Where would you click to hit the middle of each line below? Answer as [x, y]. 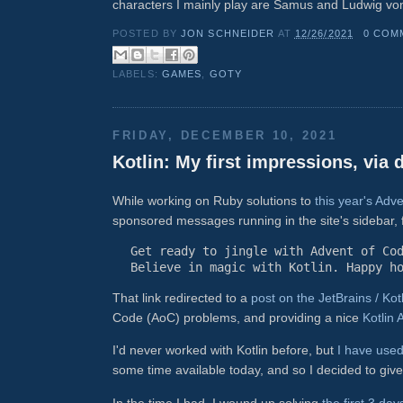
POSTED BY [147, 34]
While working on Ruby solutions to [214, 200]
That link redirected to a [182, 298]
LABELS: [137, 73]
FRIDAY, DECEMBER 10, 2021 [225, 135]
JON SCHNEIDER [229, 34]
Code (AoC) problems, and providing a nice [237, 318]
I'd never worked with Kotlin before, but [225, 350]
